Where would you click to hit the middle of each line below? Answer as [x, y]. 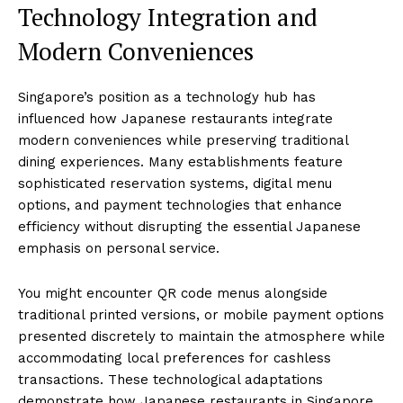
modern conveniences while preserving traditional [183, 140]
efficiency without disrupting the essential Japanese [189, 226]
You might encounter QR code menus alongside [173, 293]
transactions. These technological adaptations [170, 379]
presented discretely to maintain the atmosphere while [201, 336]
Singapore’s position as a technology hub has [167, 97]
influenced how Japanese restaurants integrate [175, 118]
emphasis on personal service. [119, 248]
